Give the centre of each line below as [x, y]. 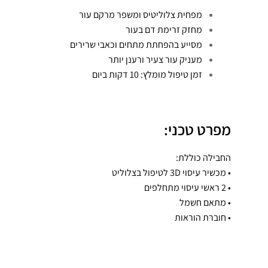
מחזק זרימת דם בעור [164, 29]
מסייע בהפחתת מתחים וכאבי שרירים [136, 44]
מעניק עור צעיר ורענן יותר [155, 59]
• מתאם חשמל [205, 202]
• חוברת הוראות [202, 217]
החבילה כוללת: [203, 157]
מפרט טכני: [197, 129]
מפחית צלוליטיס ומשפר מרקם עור [140, 14]
